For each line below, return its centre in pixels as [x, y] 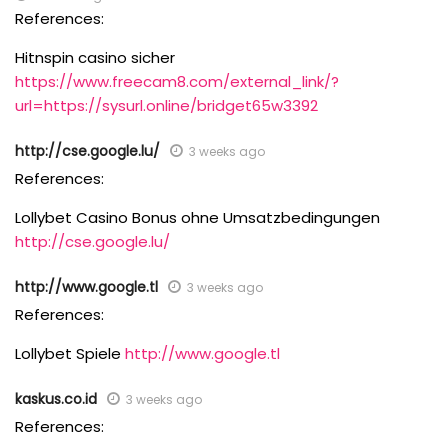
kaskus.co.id [56, 398]
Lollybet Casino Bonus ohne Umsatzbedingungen [197, 217]
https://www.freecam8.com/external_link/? [177, 81]
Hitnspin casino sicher [95, 57]
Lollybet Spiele [70, 353]
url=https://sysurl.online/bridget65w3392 [166, 105]
